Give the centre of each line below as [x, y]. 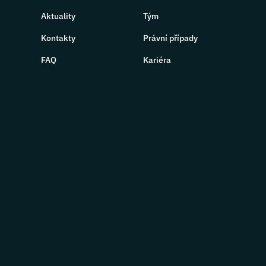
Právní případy [170, 38]
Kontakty [58, 38]
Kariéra [157, 60]
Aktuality [58, 16]
